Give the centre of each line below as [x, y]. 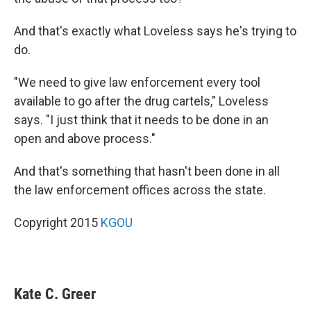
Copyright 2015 [57, 222]
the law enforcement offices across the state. [140, 190]
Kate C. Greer [55, 294]
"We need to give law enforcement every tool [137, 82]
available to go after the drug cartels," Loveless [141, 101]
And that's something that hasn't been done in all [147, 171]
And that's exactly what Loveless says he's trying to [155, 31]
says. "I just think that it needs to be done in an [141, 120]
